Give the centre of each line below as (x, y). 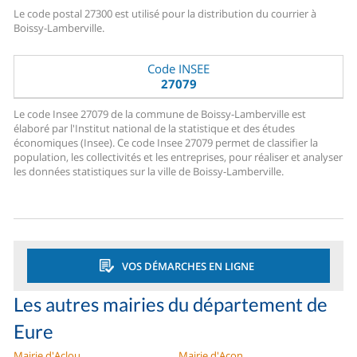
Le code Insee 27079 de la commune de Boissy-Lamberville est (160, 114)
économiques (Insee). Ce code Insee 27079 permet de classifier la (166, 143)
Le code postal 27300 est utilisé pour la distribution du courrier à (165, 14)
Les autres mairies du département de (171, 304)
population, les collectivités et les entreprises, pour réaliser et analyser (178, 157)
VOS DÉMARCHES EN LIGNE (188, 266)
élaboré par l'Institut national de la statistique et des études (155, 129)
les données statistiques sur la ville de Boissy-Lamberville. (149, 172)
